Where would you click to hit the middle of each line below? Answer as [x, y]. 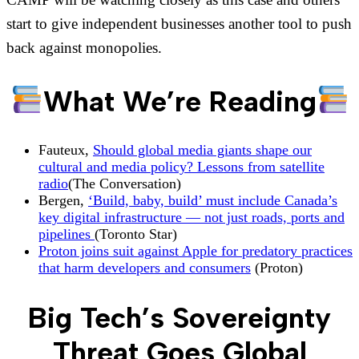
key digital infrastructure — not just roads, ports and [192, 218]
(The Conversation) [125, 184]
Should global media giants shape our [202, 150]
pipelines [67, 234]
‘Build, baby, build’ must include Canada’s [213, 201]
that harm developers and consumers [145, 268]
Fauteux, [66, 150]
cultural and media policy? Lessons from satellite [182, 167]
